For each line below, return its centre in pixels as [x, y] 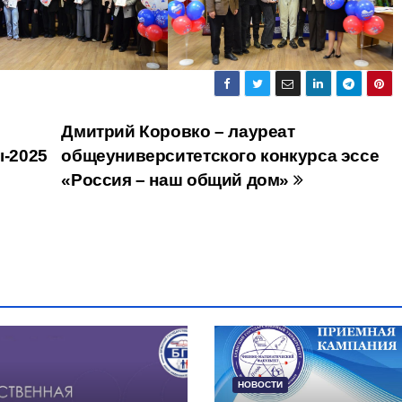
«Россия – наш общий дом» [177, 179]
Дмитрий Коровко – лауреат [178, 131]
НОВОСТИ [260, 384]
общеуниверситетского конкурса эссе [220, 155]
